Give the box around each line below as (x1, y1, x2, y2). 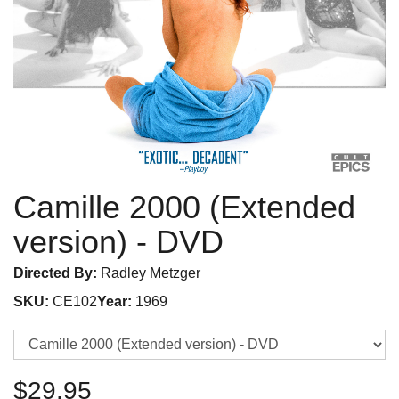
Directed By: (13, 265, 97, 281)
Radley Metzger (97, 265, 200, 281)
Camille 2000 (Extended (13, 188, 355, 225)
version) (13, 223, 127, 260)
